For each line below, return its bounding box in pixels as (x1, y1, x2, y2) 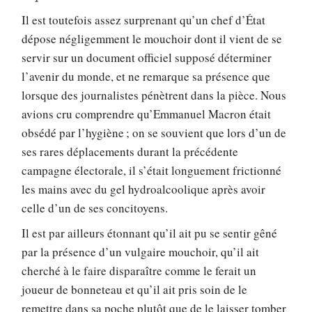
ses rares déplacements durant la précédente (22, 143, 239, 160)
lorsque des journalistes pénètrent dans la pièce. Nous (22, 87, 287, 104)
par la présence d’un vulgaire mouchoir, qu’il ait (22, 243, 260, 260)
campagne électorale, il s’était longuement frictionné (22, 162, 282, 179)
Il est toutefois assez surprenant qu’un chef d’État (22, 12, 266, 29)
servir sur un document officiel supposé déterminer (22, 49, 272, 66)
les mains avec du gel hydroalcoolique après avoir (22, 181, 266, 198)
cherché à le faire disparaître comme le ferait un (22, 262, 257, 279)
